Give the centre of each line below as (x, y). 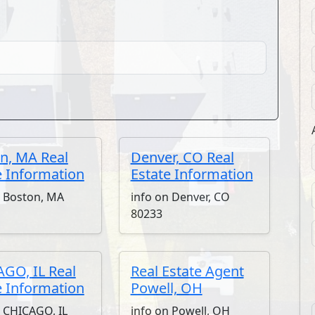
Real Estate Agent (187, 271)
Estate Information (192, 174)
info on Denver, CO (180, 197)
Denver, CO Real (182, 157)
